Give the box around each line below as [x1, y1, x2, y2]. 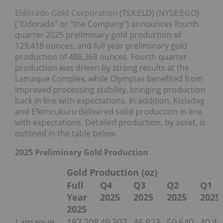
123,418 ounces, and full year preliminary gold [15, 40, 187, 52]
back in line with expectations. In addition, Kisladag [15, 95, 205, 107]
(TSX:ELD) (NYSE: [117, 7, 180, 19]
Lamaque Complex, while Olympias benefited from [15, 73, 203, 85]
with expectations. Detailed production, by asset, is [15, 117, 206, 128]
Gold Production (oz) [67, 166, 157, 179]
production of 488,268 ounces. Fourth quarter [15, 51, 187, 63]
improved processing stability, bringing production [15, 84, 206, 96]
